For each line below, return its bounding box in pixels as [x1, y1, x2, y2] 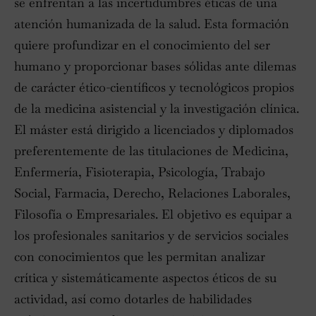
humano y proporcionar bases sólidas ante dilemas [14, 58, 296, 75]
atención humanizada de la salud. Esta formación [14, 16, 289, 32]
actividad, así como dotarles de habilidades [14, 291, 252, 308]
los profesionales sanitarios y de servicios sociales [14, 227, 288, 244]
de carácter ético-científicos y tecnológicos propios [14, 79, 294, 96]
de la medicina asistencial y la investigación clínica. [14, 100, 299, 117]
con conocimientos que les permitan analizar [14, 248, 265, 265]
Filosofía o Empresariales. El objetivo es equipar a [14, 206, 292, 223]
